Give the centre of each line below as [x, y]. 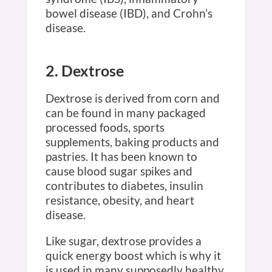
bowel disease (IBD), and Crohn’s [129, 13]
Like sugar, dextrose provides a [123, 240]
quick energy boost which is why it [133, 255]
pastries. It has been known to [121, 156]
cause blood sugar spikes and [119, 171]
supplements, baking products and [132, 141]
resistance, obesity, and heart [120, 200]
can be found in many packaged [125, 112]
